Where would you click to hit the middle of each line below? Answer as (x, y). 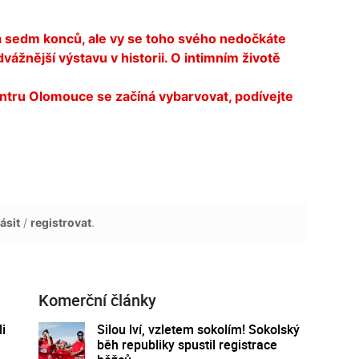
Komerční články (97, 300)
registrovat (61, 222)
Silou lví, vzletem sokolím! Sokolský (198, 329)
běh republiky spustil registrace (187, 344)
